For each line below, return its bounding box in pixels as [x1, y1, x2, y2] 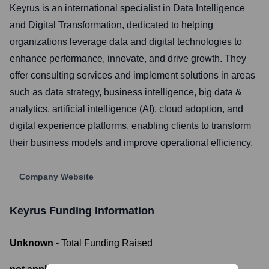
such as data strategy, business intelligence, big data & [10, 87, 242, 97]
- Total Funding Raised [56, 238, 153, 248]
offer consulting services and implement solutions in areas [10, 70, 255, 80]
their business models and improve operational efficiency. [10, 138, 253, 148]
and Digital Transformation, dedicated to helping [10, 20, 213, 30]
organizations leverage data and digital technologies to [10, 37, 242, 47]
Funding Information [46, 205, 154, 217]
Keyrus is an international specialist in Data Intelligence [10, 3, 245, 13]
